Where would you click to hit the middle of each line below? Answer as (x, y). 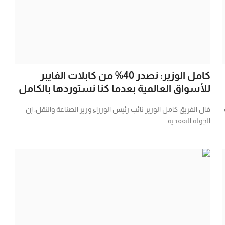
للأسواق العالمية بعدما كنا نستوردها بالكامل (114, 88)
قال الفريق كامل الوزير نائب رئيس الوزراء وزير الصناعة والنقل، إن (118, 109)
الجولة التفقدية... (187, 120)
